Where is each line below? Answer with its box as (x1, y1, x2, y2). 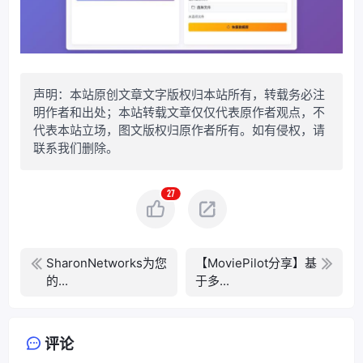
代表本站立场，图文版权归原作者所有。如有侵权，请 (33, 122, 325, 138)
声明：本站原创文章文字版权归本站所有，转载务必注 (33, 86, 325, 102)
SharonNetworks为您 (46, 254, 167, 271)
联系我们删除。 (33, 139, 118, 156)
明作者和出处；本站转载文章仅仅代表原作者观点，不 (33, 104, 325, 120)
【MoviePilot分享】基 (195, 254, 317, 271)
